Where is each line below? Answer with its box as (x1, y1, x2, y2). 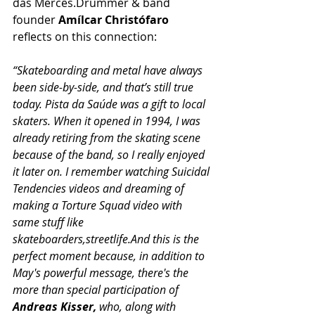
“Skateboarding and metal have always (13, 62, 205, 78)
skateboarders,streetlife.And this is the (13, 231, 202, 247)
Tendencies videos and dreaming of (13, 180, 187, 196)
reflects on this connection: (13, 28, 157, 44)
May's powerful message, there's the (13, 264, 191, 281)
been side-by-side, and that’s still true (13, 79, 196, 95)
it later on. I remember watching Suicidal (13, 163, 212, 179)
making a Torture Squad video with (13, 197, 185, 213)
